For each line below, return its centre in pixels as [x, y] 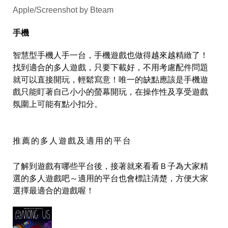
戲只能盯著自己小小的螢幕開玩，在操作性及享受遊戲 [110, 91]
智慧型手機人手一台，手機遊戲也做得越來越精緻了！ [110, 55]
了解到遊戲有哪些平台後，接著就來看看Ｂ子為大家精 [110, 166]
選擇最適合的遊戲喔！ [53, 190]
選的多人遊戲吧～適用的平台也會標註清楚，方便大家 [110, 178]
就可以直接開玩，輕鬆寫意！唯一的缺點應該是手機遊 [110, 79]
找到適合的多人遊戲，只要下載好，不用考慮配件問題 [110, 67]
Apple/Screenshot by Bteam [63, 10]
